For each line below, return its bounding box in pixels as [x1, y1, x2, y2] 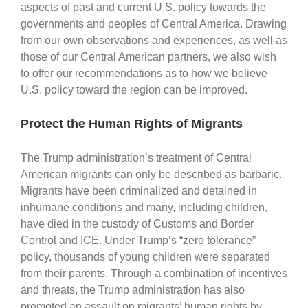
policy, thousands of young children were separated [21, 250, 270, 263]
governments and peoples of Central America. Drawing [21, 17, 287, 30]
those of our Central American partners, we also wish [21, 50, 276, 63]
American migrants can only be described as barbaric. [21, 168, 282, 180]
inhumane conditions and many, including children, [21, 201, 267, 213]
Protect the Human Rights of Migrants [21, 116, 243, 131]
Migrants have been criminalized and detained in [21, 184, 257, 197]
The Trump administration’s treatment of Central [21, 151, 252, 164]
